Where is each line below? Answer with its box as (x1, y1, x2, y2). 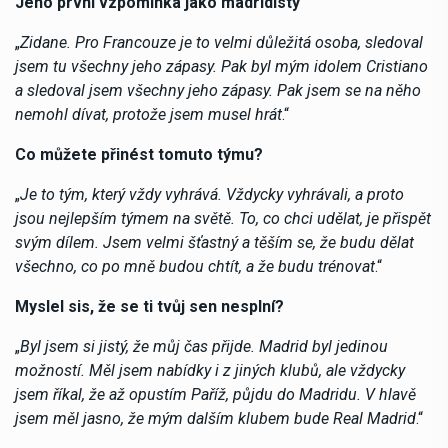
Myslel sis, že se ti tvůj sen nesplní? (15, 296, 284, 316)
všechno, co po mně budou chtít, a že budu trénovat (15, 256, 375, 276)
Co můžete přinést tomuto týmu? (15, 144, 263, 164)
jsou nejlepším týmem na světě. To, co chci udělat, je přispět (15, 208, 431, 228)
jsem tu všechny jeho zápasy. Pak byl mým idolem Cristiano (15, 56, 428, 76)
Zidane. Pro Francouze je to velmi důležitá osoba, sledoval (20, 32, 423, 52)
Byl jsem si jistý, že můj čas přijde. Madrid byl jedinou (20, 336, 388, 356)
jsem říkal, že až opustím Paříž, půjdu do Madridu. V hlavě (15, 384, 416, 404)
